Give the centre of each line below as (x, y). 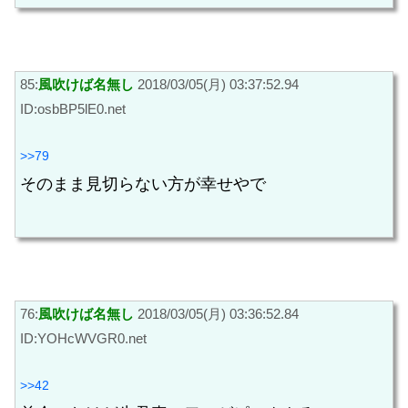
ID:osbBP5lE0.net (73, 108)
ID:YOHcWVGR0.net (83, 338)
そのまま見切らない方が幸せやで (143, 184)
